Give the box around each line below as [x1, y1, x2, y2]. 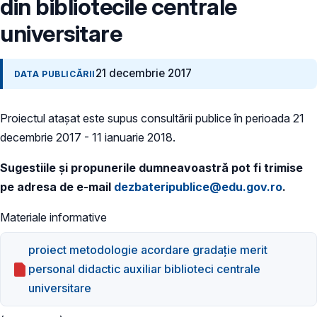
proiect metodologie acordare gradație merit [28, 243, 268, 258]
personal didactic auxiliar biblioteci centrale [28, 262, 261, 277]
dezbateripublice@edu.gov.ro [114, 179, 282, 194]
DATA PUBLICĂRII [14, 69, 96, 80]
